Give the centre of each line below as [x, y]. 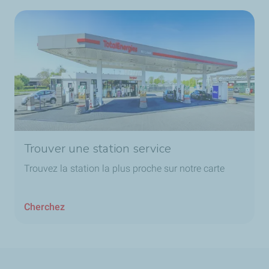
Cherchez [44, 207]
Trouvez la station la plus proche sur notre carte [124, 169]
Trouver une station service [98, 149]
